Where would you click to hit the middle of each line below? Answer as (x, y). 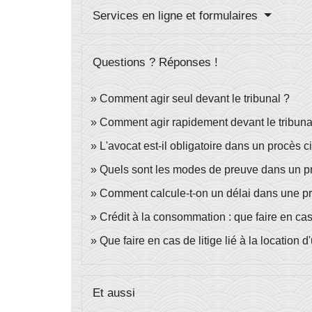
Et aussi (114, 293)
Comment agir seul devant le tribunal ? (195, 99)
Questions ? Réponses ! (155, 63)
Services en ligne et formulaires (177, 16)
